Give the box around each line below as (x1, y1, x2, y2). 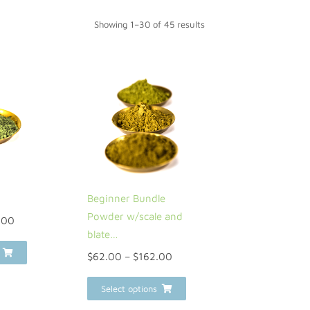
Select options (101, 283, 157, 294)
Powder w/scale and (87, 210, 183, 222)
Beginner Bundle (87, 192, 165, 204)
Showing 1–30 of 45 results (94, 19, 205, 30)
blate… (87, 228, 118, 240)
